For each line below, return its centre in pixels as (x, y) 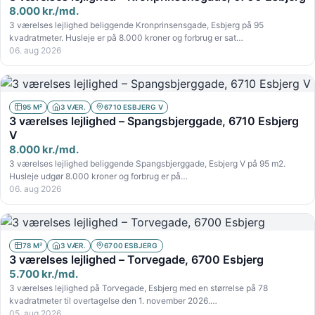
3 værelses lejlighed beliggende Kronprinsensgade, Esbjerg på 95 (136, 25)
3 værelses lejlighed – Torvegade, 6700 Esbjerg (136, 259)
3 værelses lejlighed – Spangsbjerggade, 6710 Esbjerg (154, 121)
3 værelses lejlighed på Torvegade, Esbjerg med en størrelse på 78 (139, 288)
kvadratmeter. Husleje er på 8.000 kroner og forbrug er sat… (126, 37)
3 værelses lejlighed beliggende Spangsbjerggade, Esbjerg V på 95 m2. (147, 163)
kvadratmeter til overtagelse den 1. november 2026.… (113, 300)
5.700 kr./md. (44, 274)
